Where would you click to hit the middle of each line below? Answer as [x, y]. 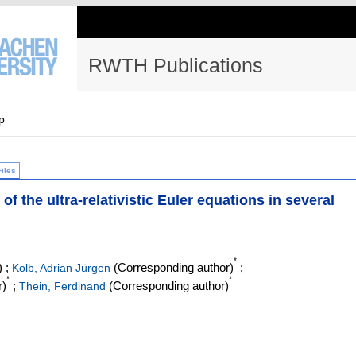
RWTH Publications [176, 65]
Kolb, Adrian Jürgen [61, 268]
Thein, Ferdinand [62, 286]
